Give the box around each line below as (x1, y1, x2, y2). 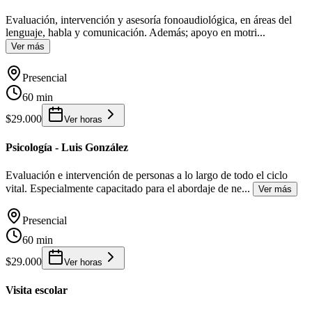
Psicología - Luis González (6, 141, 128, 154)
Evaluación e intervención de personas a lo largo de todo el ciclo (6, 169, 288, 181)
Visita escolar (6, 283, 68, 296)
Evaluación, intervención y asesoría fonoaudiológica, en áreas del (6, 14, 292, 26)
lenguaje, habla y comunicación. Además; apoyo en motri (6, 26, 257, 39)
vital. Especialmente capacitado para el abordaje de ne (6, 182, 242, 194)
